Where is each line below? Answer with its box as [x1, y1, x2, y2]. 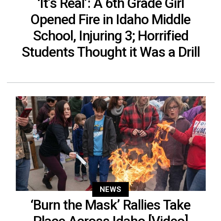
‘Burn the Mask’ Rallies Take [31, 196, 190, 213]
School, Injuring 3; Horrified [33, 27, 188, 44]
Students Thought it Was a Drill [21, 43, 200, 60]
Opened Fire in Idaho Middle [31, 11, 190, 28]
